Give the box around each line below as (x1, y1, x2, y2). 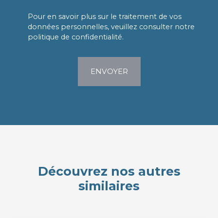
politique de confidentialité (28, 33, 122, 42)
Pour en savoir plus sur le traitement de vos (28, 12, 182, 21)
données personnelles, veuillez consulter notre (28, 22, 195, 32)
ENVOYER (90, 67, 128, 76)
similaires (78, 179, 140, 194)
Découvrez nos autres (37, 164, 181, 179)
